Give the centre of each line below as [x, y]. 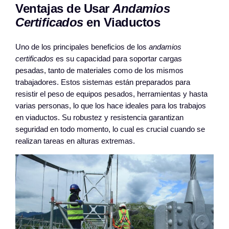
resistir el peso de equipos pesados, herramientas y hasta [112, 94]
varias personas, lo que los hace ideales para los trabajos [111, 106]
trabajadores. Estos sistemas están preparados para [103, 82]
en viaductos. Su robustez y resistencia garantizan [100, 117]
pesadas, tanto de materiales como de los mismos [100, 70]
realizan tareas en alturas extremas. [75, 141]
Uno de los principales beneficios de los [82, 47]
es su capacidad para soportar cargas [118, 59]
